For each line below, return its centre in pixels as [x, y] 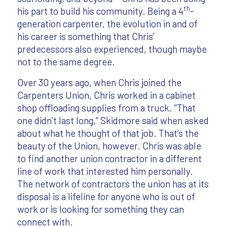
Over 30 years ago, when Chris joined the [99, 82]
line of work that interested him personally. [105, 171]
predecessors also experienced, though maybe [112, 49]
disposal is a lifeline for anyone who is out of [106, 196]
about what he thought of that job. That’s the [108, 133]
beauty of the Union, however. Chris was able [109, 145]
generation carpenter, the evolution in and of [107, 23]
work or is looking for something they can [100, 209]
